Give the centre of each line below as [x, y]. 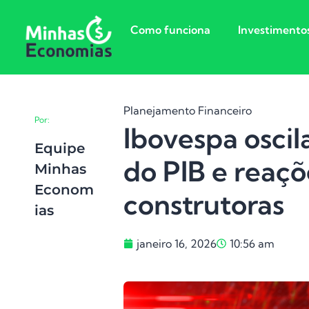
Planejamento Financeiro [188, 110]
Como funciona [170, 30]
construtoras [204, 204]
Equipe [60, 148]
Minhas [60, 169]
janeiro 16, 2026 [177, 244]
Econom [64, 189]
